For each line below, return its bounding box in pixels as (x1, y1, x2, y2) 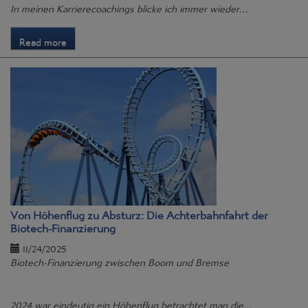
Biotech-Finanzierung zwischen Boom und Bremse (10, 248, 229, 271)
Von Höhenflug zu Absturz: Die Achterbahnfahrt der (10, 199, 268, 225)
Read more (19, 27, 67, 50)
